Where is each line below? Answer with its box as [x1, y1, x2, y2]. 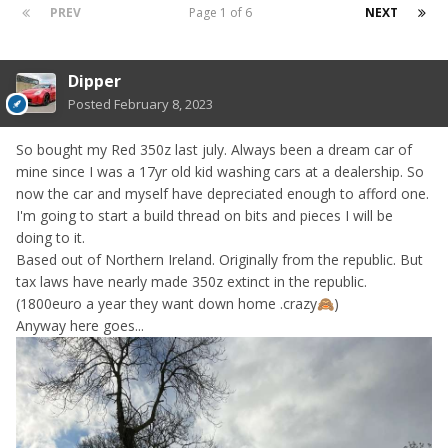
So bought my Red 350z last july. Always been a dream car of [16, 140, 412, 160]
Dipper [68, 70, 121, 93]
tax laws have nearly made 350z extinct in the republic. [16, 272, 367, 292]
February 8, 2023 [114, 95, 213, 114]
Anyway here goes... [16, 316, 144, 336]
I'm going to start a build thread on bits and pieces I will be [16, 206, 393, 226]
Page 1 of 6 [188, 4, 258, 22]
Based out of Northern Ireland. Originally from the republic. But [16, 250, 423, 270]
